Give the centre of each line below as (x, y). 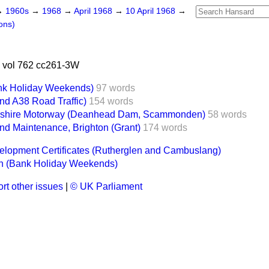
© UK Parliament (106, 186)
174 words (165, 128)
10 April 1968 (152, 11)
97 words (116, 88)
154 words (111, 101)
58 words (227, 114)
